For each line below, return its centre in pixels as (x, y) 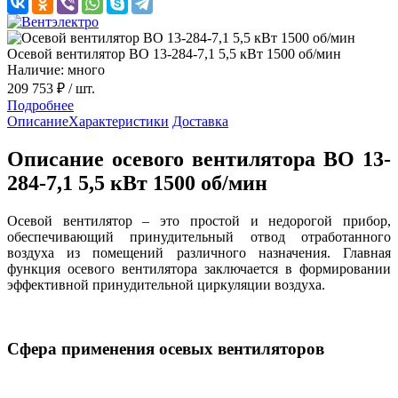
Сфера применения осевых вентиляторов (166, 349)
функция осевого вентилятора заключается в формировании (199, 268)
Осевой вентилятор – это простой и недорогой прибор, (199, 220)
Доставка (200, 121)
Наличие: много (56, 69)
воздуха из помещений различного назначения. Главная (199, 252)
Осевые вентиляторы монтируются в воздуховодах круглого (199, 384)
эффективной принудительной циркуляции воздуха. (166, 284)
